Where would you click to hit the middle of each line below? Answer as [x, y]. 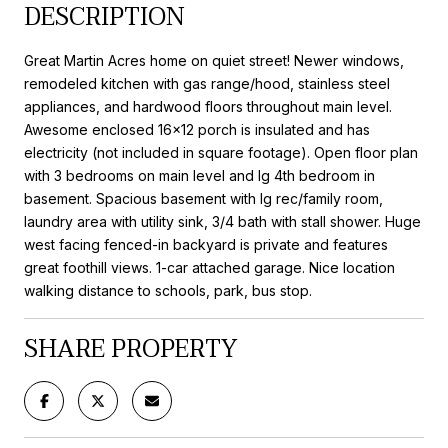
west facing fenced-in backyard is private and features [206, 244]
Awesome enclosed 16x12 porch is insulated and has [197, 129]
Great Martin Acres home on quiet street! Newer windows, [214, 60]
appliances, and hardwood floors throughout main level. [208, 106]
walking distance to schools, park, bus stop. [168, 290]
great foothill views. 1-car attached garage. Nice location [209, 267]
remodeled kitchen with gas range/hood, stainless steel [207, 83]
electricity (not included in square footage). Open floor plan [221, 152]
